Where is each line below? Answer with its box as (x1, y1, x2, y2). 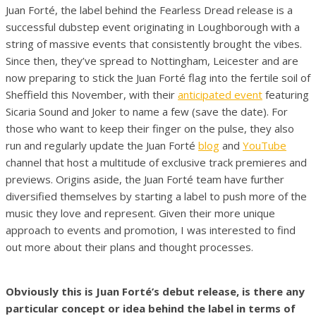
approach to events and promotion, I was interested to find (6, 222, 296, 237)
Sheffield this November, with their (6, 87, 178, 102)
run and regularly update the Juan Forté (6, 138, 198, 152)
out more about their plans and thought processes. (6, 239, 253, 254)
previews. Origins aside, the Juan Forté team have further (6, 171, 284, 186)
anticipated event (178, 87, 262, 102)
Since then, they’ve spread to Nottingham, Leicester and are (6, 53, 298, 68)
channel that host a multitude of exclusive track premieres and (6, 154, 307, 169)
